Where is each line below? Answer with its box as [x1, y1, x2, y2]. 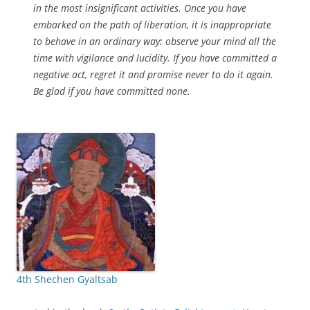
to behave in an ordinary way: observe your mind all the [33, 35, 276, 48]
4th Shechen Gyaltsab [17, 273, 118, 286]
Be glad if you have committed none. [33, 84, 190, 98]
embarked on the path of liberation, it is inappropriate [33, 18, 271, 31]
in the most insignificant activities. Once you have [33, 1, 246, 15]
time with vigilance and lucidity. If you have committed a [33, 51, 277, 64]
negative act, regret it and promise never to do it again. [33, 68, 273, 81]
